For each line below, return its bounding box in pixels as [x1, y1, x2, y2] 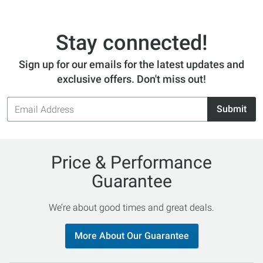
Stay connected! [55, 31, 208, 56]
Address [6, 104, 42, 116]
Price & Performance [51, 152, 212, 173]
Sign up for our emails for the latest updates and [19, 58, 244, 71]
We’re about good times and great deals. [49, 202, 214, 214]
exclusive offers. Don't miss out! [57, 73, 206, 86]
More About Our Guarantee [74, 230, 189, 242]
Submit [217, 103, 247, 115]
